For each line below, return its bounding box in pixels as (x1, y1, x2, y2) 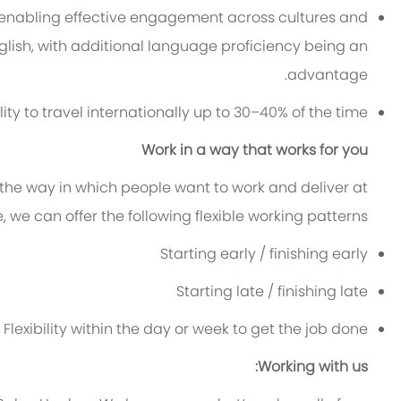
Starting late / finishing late (176, 281, 369, 303)
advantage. (287, 64, 369, 86)
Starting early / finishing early (160, 243, 369, 265)
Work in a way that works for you (141, 140, 369, 161)
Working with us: (258, 356, 369, 378)
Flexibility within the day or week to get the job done (4, 319, 369, 340)
